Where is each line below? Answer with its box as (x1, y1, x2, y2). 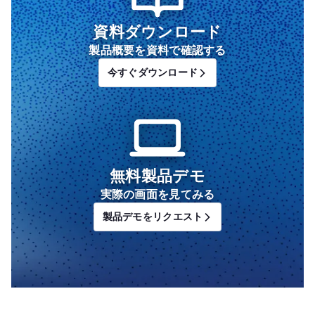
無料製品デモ (110, 167, 205, 185)
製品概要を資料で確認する (89, 44, 226, 56)
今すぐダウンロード (107, 67, 198, 78)
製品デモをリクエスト (102, 211, 203, 222)
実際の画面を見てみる (100, 188, 215, 200)
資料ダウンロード (93, 23, 222, 41)
